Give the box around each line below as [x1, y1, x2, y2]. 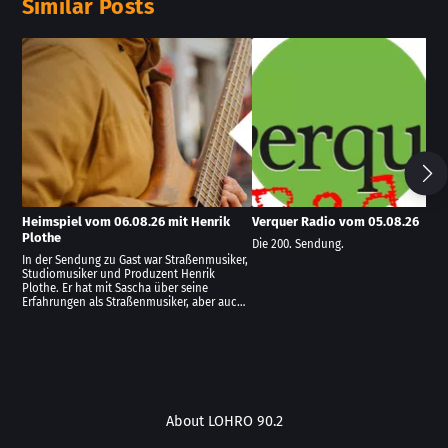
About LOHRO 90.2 [165, 413, 283, 431]
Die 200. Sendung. [251, 236, 344, 251]
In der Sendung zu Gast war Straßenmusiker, [21, 252, 248, 267]
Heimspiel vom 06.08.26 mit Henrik [21, 213, 230, 229]
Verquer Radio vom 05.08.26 [251, 213, 419, 229]
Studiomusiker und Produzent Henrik [21, 266, 215, 281]
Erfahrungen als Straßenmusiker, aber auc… [21, 294, 246, 309]
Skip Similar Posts [223, 43, 340, 61]
